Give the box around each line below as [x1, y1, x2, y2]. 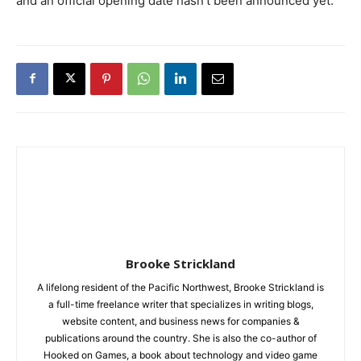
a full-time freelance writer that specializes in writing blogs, [48, 297, 313, 310]
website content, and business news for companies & [61, 314, 300, 327]
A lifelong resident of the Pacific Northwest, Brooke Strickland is [37, 280, 324, 293]
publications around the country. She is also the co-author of [44, 331, 317, 344]
